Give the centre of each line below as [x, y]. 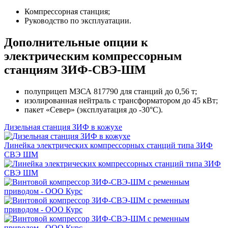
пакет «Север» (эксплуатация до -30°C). [94, 109]
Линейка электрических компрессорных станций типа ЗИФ [108, 145]
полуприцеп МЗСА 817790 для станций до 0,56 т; [111, 91]
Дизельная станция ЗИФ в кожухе [63, 127]
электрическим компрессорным [93, 56]
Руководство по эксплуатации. [78, 20]
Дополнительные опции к [76, 42]
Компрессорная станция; [67, 11]
